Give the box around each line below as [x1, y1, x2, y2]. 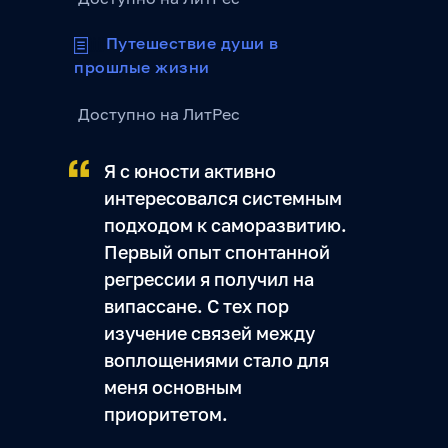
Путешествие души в [105, 33, 279, 53]
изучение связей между [104, 322, 315, 344]
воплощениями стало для [104, 349, 329, 371]
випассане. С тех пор [104, 295, 289, 317]
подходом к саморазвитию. [104, 214, 347, 236]
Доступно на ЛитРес [78, 103, 240, 124]
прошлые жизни [74, 57, 210, 77]
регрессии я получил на [104, 268, 314, 290]
